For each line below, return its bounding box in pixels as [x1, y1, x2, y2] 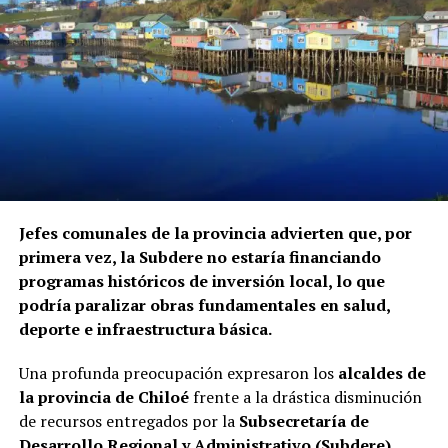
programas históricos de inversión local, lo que [18, 269, 385, 292]
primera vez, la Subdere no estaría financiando [18, 245, 381, 268]
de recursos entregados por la [18, 409, 239, 432]
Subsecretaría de [238, 409, 369, 432]
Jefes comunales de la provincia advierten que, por [18, 221, 412, 244]
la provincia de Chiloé [18, 385, 189, 408]
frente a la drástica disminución [188, 385, 422, 408]
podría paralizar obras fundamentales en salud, [18, 293, 390, 316]
